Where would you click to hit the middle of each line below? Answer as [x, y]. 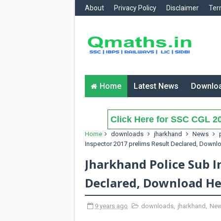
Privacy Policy [135, 8]
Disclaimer [183, 8]
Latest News [156, 86]
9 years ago [111, 206]
